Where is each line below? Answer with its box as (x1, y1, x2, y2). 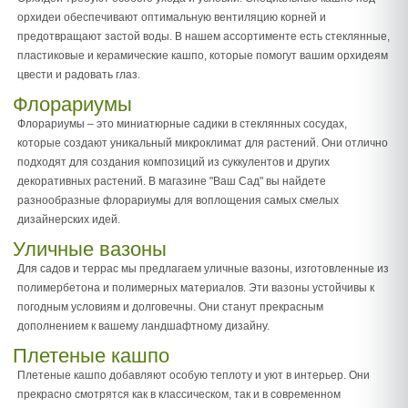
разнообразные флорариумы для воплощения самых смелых (17, 194, 339, 207)
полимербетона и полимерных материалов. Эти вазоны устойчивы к (17, 281, 374, 294)
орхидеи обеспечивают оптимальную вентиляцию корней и (17, 11, 326, 24)
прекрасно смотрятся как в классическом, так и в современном (17, 388, 341, 401)
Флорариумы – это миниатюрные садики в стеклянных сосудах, (17, 117, 347, 130)
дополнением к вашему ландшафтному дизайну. (17, 320, 270, 332)
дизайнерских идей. (17, 213, 120, 226)
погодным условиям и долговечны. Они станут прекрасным (17, 301, 323, 313)
